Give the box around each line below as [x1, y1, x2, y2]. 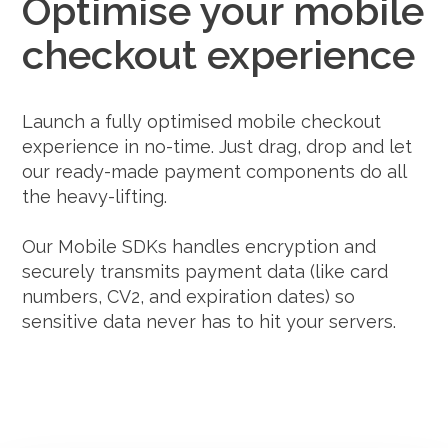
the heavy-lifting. [22, 185, 168, 207]
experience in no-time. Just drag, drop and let [22, 135, 413, 157]
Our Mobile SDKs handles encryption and [22, 235, 377, 257]
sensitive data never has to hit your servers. [22, 310, 397, 332]
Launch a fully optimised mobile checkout [22, 110, 382, 132]
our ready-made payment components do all [22, 160, 407, 182]
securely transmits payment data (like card [22, 260, 389, 282]
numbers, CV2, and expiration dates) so [22, 285, 356, 307]
